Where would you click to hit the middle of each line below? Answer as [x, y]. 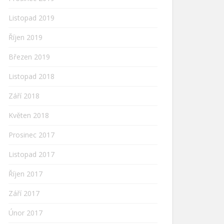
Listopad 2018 [31, 76]
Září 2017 [24, 193]
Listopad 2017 [31, 154]
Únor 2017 [25, 213]
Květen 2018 [29, 115]
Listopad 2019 [31, 18]
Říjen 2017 [25, 174]
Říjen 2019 [25, 37]
